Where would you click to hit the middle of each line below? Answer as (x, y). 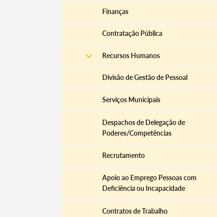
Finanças (115, 11)
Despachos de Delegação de (143, 122)
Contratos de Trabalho (135, 211)
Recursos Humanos (131, 55)
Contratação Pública (132, 33)
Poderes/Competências (137, 133)
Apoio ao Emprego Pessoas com (149, 178)
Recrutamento (123, 155)
